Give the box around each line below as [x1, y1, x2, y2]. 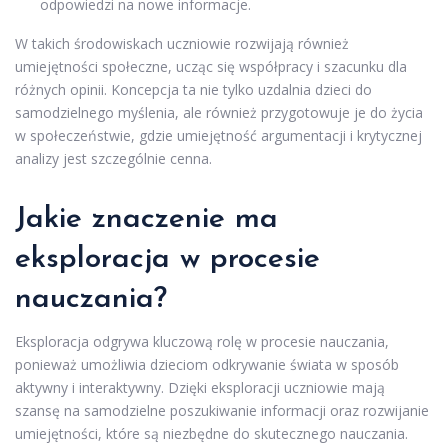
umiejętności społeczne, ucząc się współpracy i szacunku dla [15, 56, 407, 76]
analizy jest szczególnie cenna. [15, 148, 212, 168]
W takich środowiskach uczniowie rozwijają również [15, 33, 349, 53]
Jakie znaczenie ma [15, 203, 278, 235]
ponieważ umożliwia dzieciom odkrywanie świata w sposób [15, 354, 399, 374]
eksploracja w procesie [15, 243, 320, 275]
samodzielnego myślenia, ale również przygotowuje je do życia [15, 102, 423, 122]
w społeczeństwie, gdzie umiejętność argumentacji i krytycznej [15, 125, 422, 145]
